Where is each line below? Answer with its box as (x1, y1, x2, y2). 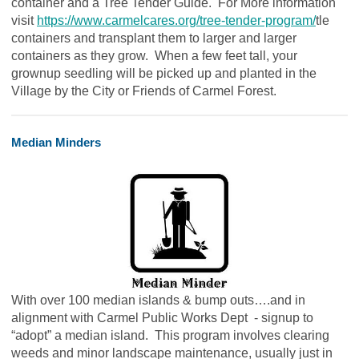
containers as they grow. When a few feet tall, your (11, 49, 297, 63)
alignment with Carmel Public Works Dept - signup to (11, 310, 313, 325)
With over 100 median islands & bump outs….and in (11, 292, 305, 307)
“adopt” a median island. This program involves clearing (11, 328, 329, 342)
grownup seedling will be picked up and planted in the (11, 67, 317, 81)
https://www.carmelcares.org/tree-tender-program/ (37, 14, 316, 28)
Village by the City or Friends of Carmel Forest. (11, 84, 292, 99)
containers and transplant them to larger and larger (11, 31, 296, 46)
